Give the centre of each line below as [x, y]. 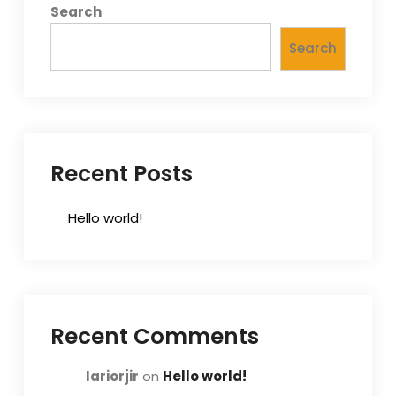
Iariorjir [112, 376]
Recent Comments [154, 336]
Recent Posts [121, 173]
